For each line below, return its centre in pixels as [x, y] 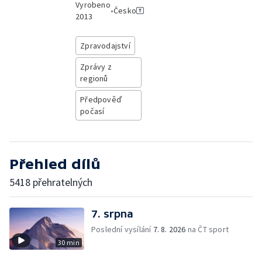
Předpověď [101, 99]
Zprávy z [96, 67]
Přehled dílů [55, 164]
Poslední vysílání [122, 229]
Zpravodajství [105, 46]
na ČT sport [207, 229]
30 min [68, 242]
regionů [94, 78]
